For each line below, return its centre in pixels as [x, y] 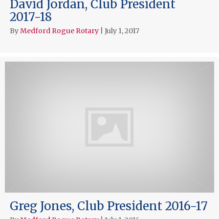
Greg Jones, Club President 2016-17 [109, 206]
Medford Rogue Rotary [59, 31]
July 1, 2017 [122, 31]
